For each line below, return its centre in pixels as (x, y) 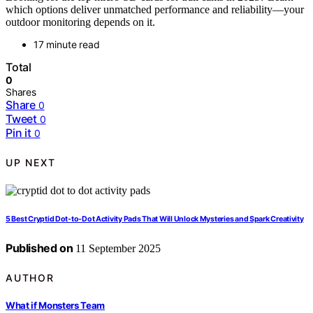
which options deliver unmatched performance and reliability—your (155, 10)
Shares (21, 92)
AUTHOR (30, 277)
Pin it (19, 133)
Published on (39, 248)
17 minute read (67, 45)
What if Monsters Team (56, 305)
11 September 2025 (117, 249)
